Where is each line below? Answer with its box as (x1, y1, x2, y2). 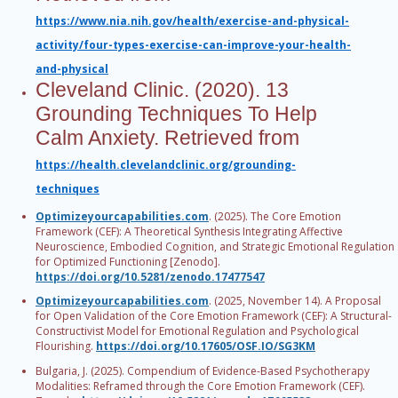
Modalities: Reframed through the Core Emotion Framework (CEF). (36, 378, 365, 394)
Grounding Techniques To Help (36, 102, 317, 126)
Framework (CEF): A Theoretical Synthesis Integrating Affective (36, 223, 343, 239)
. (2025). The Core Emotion (209, 208, 341, 224)
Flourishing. (36, 338, 96, 354)
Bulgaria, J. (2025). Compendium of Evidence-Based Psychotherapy (36, 363, 370, 378)
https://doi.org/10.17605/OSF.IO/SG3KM (96, 338, 315, 354)
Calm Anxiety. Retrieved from (36, 126, 299, 150)
